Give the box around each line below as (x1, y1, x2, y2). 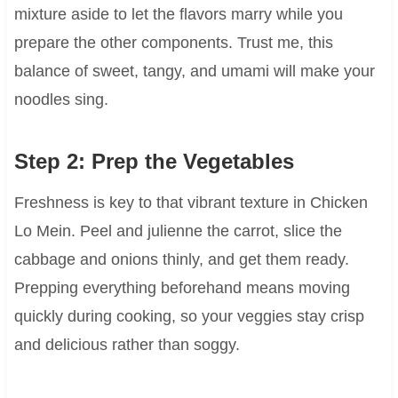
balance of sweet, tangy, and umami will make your (13, 62, 375, 81)
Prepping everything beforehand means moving (13, 279, 350, 298)
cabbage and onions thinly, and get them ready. (13, 251, 349, 269)
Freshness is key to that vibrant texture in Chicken (13, 194, 368, 212)
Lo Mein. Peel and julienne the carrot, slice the (13, 222, 342, 241)
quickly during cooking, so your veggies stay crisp (13, 307, 364, 326)
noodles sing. (13, 91, 108, 109)
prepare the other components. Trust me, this (13, 34, 333, 52)
